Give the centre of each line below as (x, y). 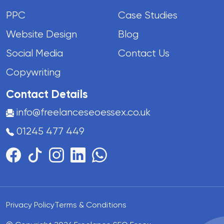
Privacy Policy (30, 204)
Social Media (34, 53)
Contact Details (47, 94)
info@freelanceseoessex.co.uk (83, 112)
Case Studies (148, 15)
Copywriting (33, 72)
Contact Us (144, 53)
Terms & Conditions (90, 204)
